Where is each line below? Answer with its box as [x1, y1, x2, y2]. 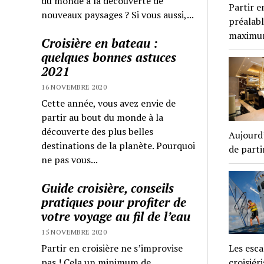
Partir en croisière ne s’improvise [41, 241, 183, 255]
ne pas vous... [41, 153, 98, 166]
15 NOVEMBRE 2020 [41, 227, 107, 236]
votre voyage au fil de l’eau [41, 207, 191, 225]
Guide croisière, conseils [41, 179, 174, 196]
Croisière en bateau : [41, 34, 159, 51]
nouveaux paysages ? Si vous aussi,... [41, 8, 194, 21]
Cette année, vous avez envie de [41, 96, 176, 110]
